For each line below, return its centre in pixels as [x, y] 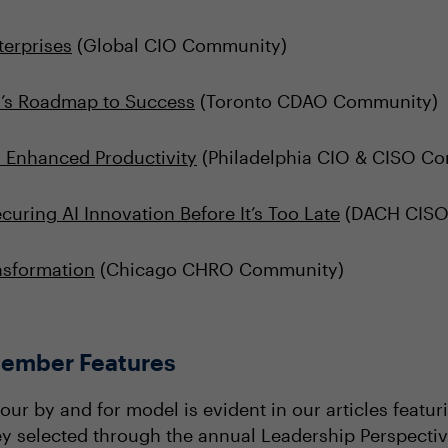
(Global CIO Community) [179, 45]
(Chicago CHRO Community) [219, 269]
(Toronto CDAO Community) [316, 101]
